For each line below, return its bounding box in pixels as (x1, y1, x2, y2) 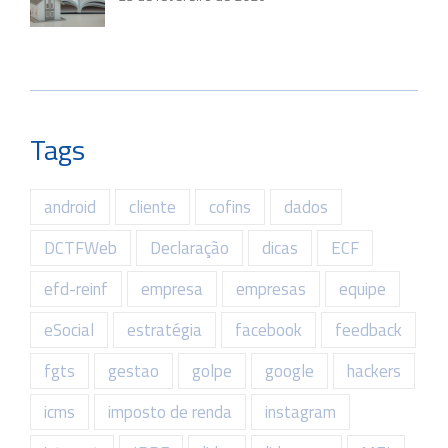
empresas (236, 275, 306, 302)
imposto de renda (108, 398, 232, 425)
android (44, 193, 96, 220)
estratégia (127, 316, 202, 343)
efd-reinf (44, 275, 108, 302)
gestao (108, 357, 159, 384)
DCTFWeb (44, 234, 117, 261)
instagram (265, 398, 336, 425)
